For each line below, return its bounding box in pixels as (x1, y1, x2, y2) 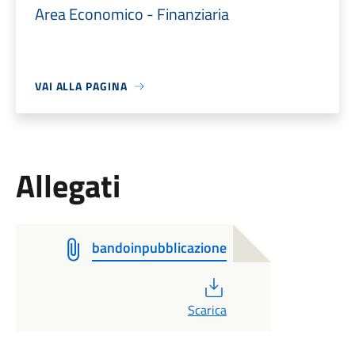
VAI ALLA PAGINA (34, 78, 128, 94)
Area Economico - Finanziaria (34, 2, 229, 26)
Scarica (187, 300, 227, 319)
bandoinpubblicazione (91, 237, 227, 258)
